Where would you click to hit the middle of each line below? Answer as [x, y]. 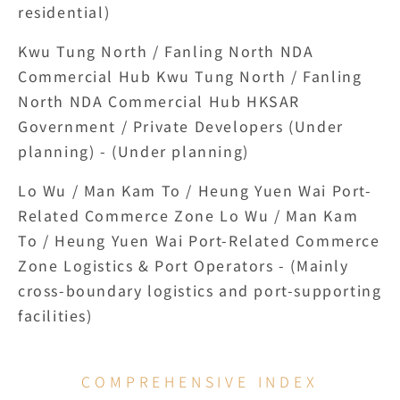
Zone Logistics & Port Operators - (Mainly [183, 265]
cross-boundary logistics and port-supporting [200, 290]
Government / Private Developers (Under [181, 126]
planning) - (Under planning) [133, 151]
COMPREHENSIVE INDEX [200, 381]
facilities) [55, 315]
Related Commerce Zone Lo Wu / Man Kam [188, 215]
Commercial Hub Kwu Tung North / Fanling [190, 76]
